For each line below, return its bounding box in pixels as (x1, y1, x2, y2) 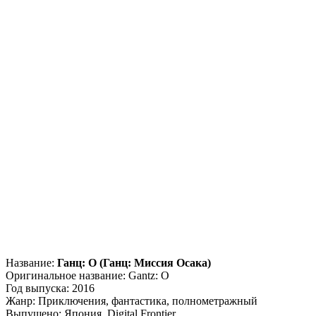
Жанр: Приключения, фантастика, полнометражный (6, 294, 257, 307)
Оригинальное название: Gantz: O (6, 269, 169, 281)
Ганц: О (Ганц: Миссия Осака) (57, 256, 211, 269)
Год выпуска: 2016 (6, 281, 95, 294)
